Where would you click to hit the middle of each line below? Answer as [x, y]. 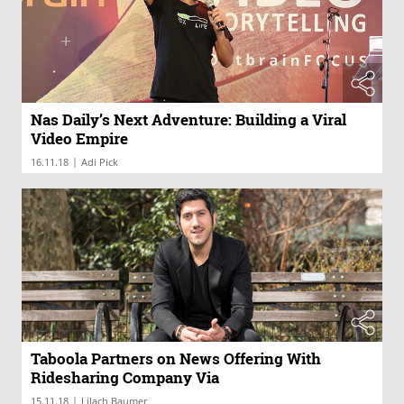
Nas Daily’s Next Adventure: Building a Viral [188, 120]
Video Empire [79, 139]
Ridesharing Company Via [125, 378]
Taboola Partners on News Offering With [176, 359]
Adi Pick [100, 162]
